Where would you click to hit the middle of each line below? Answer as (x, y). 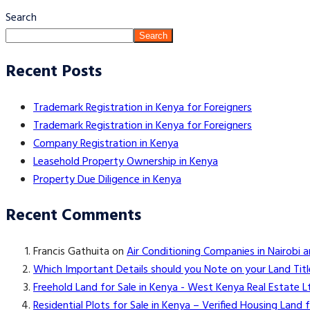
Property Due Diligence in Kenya (107, 180)
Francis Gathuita (71, 252)
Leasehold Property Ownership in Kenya (126, 162)
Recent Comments (73, 216)
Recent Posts (54, 72)
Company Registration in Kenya (106, 144)
